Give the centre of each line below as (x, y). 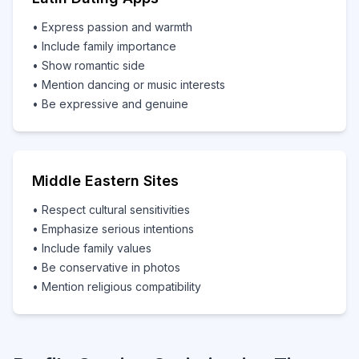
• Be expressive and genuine (110, 104)
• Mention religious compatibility (117, 286)
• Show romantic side (89, 65)
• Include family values (92, 248)
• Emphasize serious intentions (113, 229)
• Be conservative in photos (106, 267)
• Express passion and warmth (112, 27)
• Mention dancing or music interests (129, 85)
